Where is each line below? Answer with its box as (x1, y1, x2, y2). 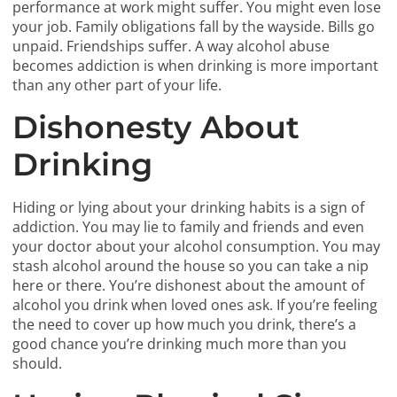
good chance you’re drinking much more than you (12, 334, 347, 354)
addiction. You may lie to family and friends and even (12, 217, 365, 237)
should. (12, 354, 63, 374)
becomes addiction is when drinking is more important (12, 56, 379, 76)
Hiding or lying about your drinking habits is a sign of (12, 198, 365, 218)
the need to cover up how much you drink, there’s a (12, 315, 357, 335)
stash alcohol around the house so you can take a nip (12, 256, 370, 276)
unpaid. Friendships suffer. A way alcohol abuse (12, 36, 331, 57)
